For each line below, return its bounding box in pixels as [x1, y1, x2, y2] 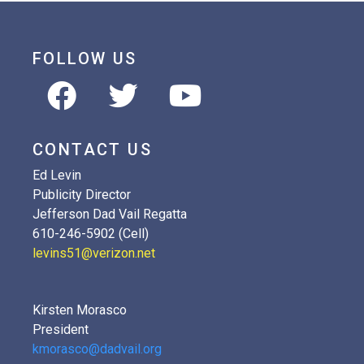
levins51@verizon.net [32, 245, 155, 262]
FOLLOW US [32, 49, 137, 69]
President [32, 322, 89, 338]
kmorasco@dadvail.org [32, 341, 162, 357]
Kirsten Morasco [32, 302, 127, 318]
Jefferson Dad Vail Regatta [32, 206, 187, 223]
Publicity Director [32, 187, 131, 203]
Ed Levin [32, 167, 81, 184]
